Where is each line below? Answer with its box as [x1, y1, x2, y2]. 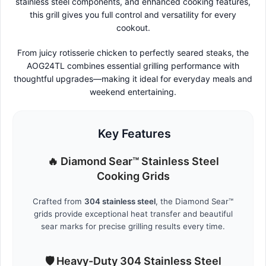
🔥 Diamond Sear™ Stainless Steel [47, 155, 219, 168]
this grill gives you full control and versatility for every [30, 9, 236, 20]
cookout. [116, 23, 150, 33]
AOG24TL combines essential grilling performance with [27, 61, 239, 71]
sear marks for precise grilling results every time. [41, 221, 225, 232]
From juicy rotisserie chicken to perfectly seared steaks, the [17, 47, 249, 58]
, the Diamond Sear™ [156, 197, 233, 207]
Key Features [95, 126, 171, 141]
